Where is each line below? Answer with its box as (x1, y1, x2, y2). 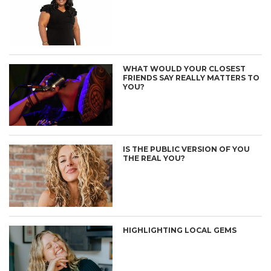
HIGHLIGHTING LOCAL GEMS (123, 226, 237, 235)
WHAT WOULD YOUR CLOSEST (123, 64, 246, 73)
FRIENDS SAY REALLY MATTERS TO (123, 73, 260, 82)
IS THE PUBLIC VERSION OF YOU (123, 145, 250, 154)
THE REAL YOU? (123, 154, 186, 163)
